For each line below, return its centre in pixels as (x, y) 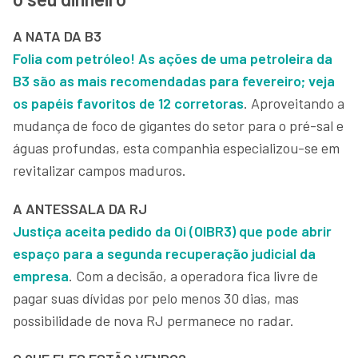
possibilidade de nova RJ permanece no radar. (153, 320)
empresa (41, 276)
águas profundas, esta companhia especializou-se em (176, 148)
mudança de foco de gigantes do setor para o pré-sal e (178, 125)
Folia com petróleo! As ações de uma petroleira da (173, 58)
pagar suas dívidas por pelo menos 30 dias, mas (156, 298)
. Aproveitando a (294, 103)
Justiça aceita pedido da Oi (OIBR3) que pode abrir (172, 231)
